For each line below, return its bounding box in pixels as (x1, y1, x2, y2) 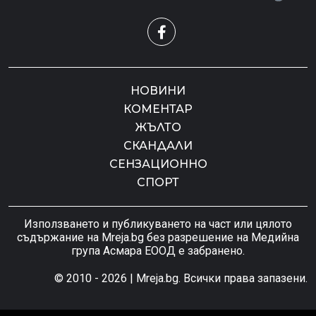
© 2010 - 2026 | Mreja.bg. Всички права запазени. (54, 271, 308, 285)
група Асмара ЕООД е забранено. (71, 243, 245, 257)
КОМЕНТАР (123, 102, 193, 116)
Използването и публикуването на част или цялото (24, 217, 292, 231)
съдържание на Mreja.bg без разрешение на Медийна (17, 230, 299, 244)
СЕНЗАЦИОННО (109, 157, 207, 171)
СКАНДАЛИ (123, 138, 193, 152)
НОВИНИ (130, 83, 186, 97)
